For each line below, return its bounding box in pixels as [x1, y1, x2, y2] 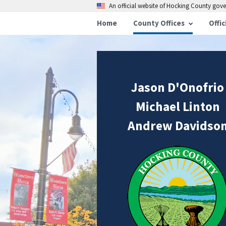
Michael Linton [135, 98, 220, 115]
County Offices [133, 18, 185, 28]
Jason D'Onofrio [131, 79, 224, 96]
